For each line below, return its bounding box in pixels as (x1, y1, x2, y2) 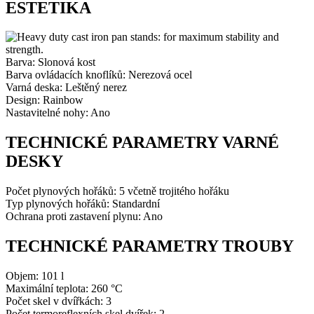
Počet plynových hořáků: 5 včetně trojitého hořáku (6, 185, 229, 198)
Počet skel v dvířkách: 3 (6, 295, 111, 308)
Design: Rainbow (6, 94, 83, 107)
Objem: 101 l (6, 270, 64, 282)
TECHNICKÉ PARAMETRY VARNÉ (6, 133, 279, 152)
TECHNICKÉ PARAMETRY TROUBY (6, 237, 294, 256)
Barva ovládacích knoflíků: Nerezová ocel (6, 69, 192, 81)
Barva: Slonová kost (6, 56, 95, 69)
